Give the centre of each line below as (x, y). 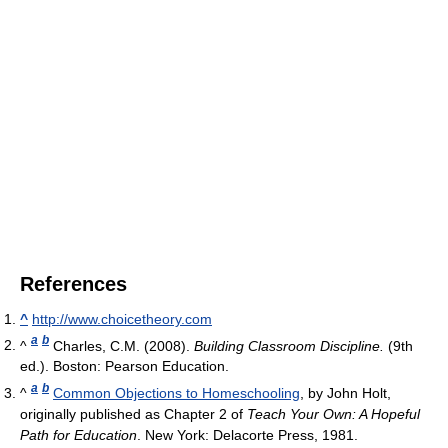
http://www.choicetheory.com (122, 318)
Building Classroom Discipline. (289, 345)
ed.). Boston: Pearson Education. (124, 366)
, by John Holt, (345, 392)
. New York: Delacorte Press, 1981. (247, 434)
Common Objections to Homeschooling (176, 392)
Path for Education (78, 434)
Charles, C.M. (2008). (121, 345)
